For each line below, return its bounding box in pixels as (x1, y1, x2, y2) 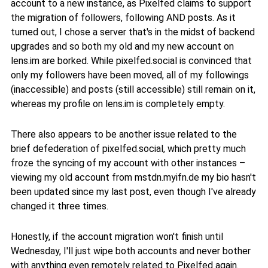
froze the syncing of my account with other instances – (11, 157, 245, 169)
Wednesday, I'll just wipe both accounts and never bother (11, 245, 251, 257)
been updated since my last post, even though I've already (11, 186, 256, 198)
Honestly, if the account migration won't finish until (11, 231, 223, 243)
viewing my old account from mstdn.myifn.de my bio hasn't (11, 172, 256, 184)
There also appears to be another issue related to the (11, 129, 237, 141)
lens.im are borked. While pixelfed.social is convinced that (11, 54, 252, 66)
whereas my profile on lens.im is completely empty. (11, 98, 225, 109)
